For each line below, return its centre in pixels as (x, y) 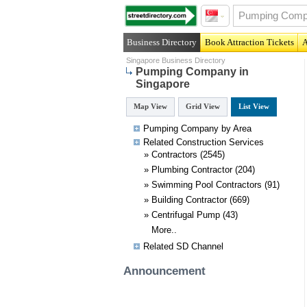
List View (254, 106)
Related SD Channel (183, 246)
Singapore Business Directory (175, 60)
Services (245, 142)
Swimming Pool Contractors (206, 185)
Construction (201, 142)
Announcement (164, 271)
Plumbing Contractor (192, 170)
